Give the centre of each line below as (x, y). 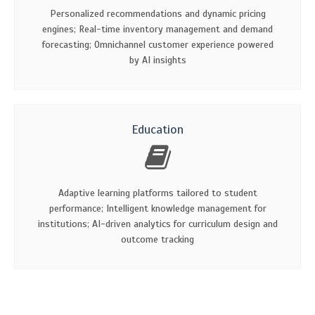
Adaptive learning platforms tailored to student (157, 193)
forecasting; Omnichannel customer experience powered (157, 44)
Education (157, 129)
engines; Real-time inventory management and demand (157, 29)
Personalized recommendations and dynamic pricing (157, 13)
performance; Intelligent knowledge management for (157, 208)
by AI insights (157, 60)
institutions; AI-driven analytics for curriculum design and (157, 224)
